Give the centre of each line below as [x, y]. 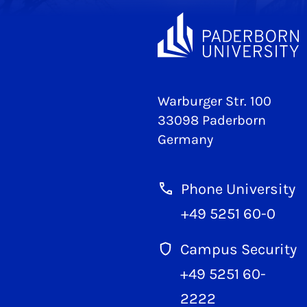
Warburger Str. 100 [214, 101]
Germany [185, 140]
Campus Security [239, 250]
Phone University [238, 189]
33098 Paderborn [212, 121]
